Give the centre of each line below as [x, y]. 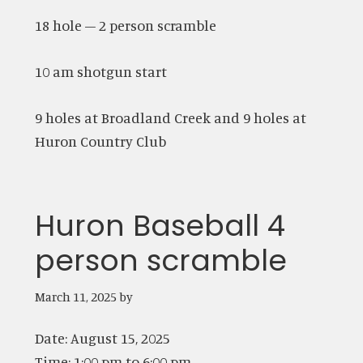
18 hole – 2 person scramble [125, 25]
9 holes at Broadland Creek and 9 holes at [170, 117]
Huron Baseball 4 [160, 225]
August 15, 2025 [120, 337]
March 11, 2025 [75, 296]
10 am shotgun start [100, 71]
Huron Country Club [100, 141]
